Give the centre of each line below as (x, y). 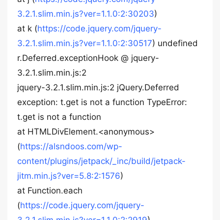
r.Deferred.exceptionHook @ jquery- (88, 58)
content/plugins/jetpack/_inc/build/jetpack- (101, 161)
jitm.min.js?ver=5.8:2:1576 (69, 176)
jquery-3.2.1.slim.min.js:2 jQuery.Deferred (98, 87)
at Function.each (50, 191)
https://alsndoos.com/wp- (71, 146)
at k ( (27, 28)
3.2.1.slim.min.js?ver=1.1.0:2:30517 (85, 43)
